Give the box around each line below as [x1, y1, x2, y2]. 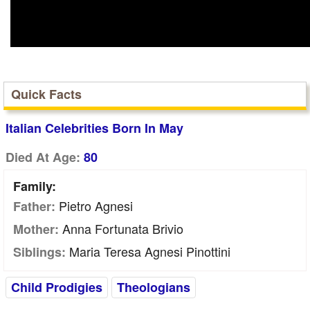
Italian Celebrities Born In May [6, 119, 183, 137]
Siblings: [13, 243, 66, 261]
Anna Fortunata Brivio [59, 219, 183, 237]
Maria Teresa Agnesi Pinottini [66, 242, 230, 260]
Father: [13, 197, 55, 215]
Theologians [117, 278, 190, 296]
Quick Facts [11, 85, 82, 103]
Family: [13, 177, 56, 195]
